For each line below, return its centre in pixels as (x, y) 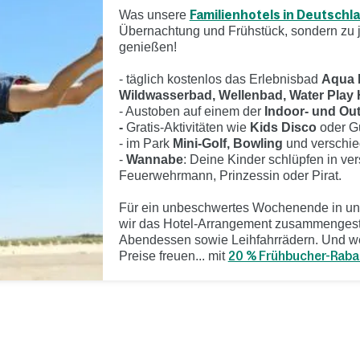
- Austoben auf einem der (191, 111)
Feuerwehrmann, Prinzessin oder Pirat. (230, 175)
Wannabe (154, 159)
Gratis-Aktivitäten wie (188, 127)
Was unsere (154, 14)
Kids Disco (283, 127)
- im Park (145, 143)
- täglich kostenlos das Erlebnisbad (220, 79)
